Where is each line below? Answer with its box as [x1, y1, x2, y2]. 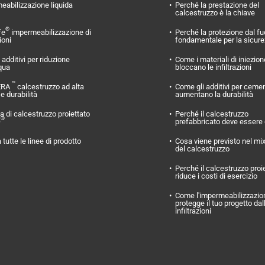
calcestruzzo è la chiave [175, 8, 255, 17]
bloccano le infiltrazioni [175, 62, 251, 72]
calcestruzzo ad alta [15, 82, 84, 91]
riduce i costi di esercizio [175, 171, 257, 180]
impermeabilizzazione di [9, 27, 91, 37]
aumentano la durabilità [175, 89, 253, 99]
